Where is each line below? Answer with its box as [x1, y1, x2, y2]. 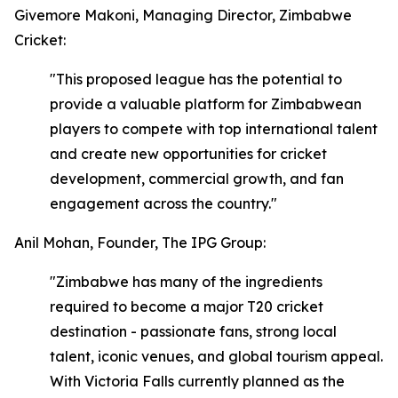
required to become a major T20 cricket [50, 298, 323, 315]
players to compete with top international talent [50, 120, 378, 138]
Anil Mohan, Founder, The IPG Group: [14, 234, 266, 251]
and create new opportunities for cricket [50, 145, 327, 163]
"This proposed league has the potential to [50, 70, 342, 88]
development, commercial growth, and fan [50, 170, 344, 187]
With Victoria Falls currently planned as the [50, 372, 345, 390]
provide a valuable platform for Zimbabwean [50, 95, 362, 113]
